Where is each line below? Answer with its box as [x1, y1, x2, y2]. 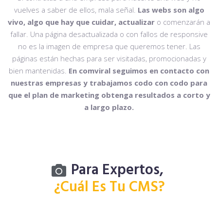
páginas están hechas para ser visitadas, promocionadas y [12, 53, 206, 63]
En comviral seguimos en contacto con [69, 65, 209, 75]
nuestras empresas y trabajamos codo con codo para [11, 77, 207, 88]
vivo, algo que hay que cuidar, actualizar [8, 17, 155, 27]
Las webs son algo [137, 4, 204, 15]
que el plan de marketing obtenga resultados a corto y [8, 90, 210, 100]
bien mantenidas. [9, 65, 69, 75]
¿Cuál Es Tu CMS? [53, 175, 165, 199]
